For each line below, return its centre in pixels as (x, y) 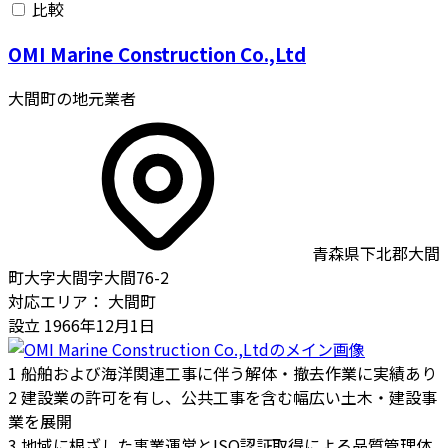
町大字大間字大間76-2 (88, 276)
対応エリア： (56, 300)
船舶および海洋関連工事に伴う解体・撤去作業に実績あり (229, 372)
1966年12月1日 (97, 324)
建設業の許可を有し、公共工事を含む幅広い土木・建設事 (229, 396)
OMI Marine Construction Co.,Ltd (157, 53)
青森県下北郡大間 (376, 252)
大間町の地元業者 (72, 97)
